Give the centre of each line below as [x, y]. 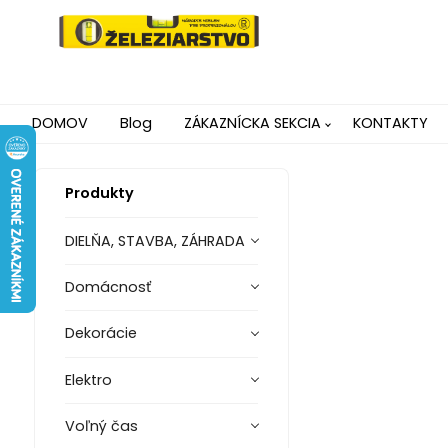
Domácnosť [107, 286]
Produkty [99, 193]
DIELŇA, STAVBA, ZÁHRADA [154, 240]
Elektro [88, 379]
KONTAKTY [390, 123]
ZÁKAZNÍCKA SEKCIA [252, 123]
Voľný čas [101, 426]
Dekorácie [100, 333]
